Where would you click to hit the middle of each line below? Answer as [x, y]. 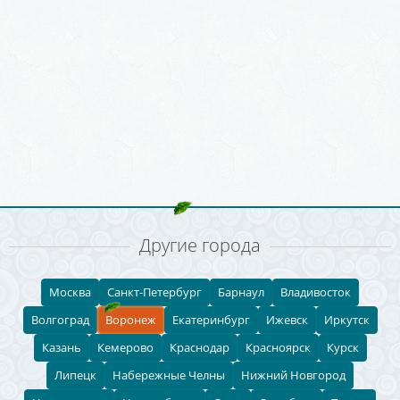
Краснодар [199, 347]
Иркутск [346, 320]
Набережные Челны [169, 375]
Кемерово [125, 347]
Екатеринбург [211, 320]
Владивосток [316, 292]
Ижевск [287, 320]
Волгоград [60, 320]
